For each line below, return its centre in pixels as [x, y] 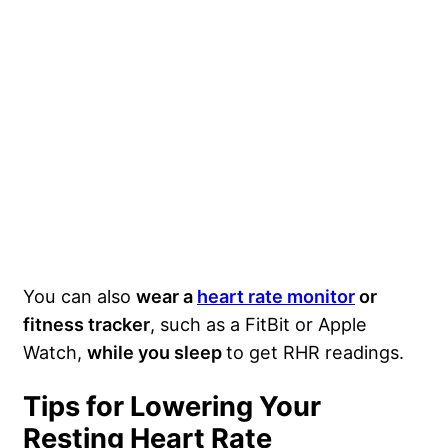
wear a [166, 296]
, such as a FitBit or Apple [258, 324]
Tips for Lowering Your [172, 407]
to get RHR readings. [317, 352]
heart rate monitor [276, 296]
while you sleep [156, 352]
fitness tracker [86, 324]
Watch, [55, 352]
